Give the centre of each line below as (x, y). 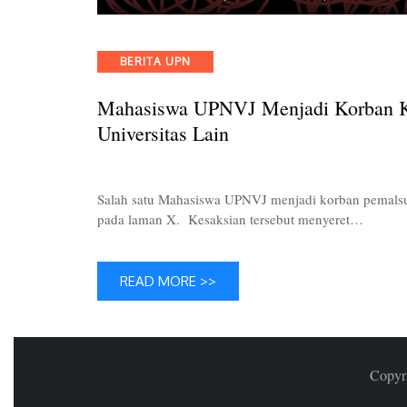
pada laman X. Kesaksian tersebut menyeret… (230, 218)
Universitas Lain (163, 134)
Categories (130, 60)
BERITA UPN (155, 62)
